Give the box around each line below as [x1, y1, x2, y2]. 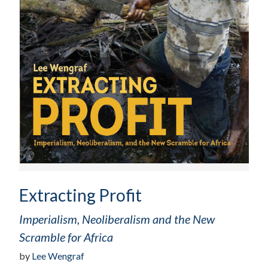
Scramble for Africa [19, 230, 113, 244]
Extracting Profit [19, 185, 142, 205]
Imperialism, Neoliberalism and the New [19, 212, 215, 226]
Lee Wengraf [32, 249, 84, 261]
